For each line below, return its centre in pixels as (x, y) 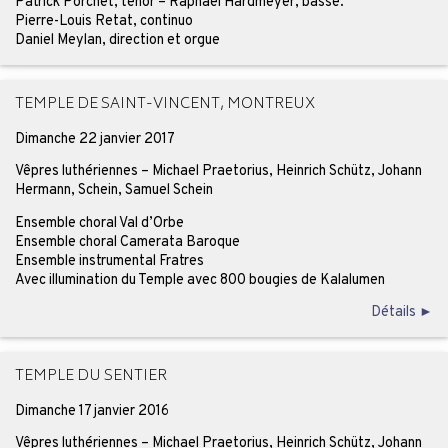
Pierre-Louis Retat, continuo (103, 20)
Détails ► (402, 312)
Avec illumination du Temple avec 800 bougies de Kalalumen (199, 279)
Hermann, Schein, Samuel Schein (113, 190)
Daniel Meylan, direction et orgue (117, 39)
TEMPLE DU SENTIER (90, 377)
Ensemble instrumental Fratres (109, 260)
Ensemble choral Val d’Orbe (99, 222)
